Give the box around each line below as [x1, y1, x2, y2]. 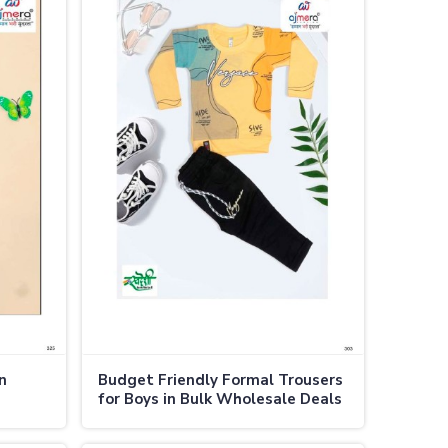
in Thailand [98, 407, 181, 428]
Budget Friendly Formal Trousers [98, 369, 343, 390]
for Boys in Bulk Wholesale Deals [98, 388, 342, 409]
